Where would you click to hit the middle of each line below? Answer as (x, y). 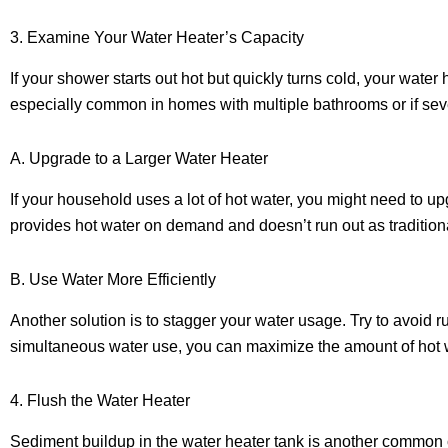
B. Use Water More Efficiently (113, 279)
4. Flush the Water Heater (100, 400)
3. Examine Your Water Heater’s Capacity (157, 38)
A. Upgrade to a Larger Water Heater (139, 159)
